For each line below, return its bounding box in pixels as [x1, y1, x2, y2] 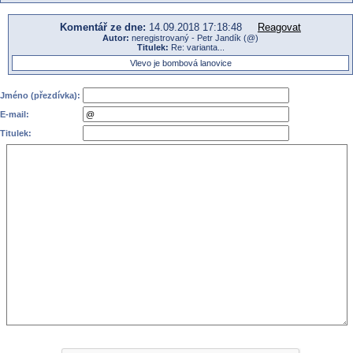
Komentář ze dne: [60, 20, 146, 33]
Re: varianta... [168, 42, 225, 52]
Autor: [102, 32, 129, 43]
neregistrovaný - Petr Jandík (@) [129, 32, 258, 43]
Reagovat [258, 20, 301, 33]
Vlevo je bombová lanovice [129, 58, 232, 68]
